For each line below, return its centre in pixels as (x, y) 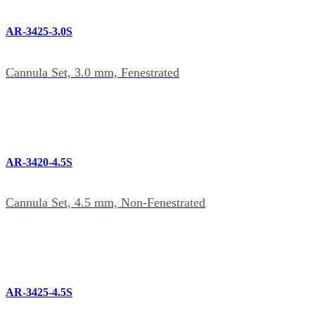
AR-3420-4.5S (39, 162)
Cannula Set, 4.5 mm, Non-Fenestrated (105, 203)
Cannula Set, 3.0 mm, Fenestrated (92, 72)
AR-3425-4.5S (39, 292)
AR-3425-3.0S (39, 32)
